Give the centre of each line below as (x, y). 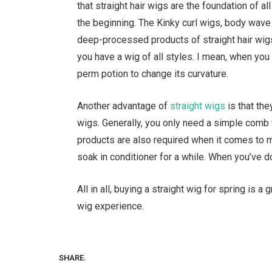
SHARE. (73, 258)
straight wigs (198, 106)
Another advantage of (124, 106)
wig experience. (111, 206)
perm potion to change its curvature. (153, 74)
